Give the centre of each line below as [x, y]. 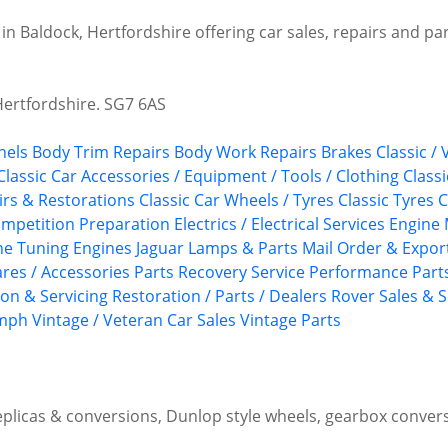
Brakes [346, 152]
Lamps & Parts [243, 248]
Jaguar [160, 248]
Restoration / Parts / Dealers [219, 296]
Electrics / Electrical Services [279, 224]
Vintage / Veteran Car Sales [134, 320]
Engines [102, 248]
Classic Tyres [386, 200]
